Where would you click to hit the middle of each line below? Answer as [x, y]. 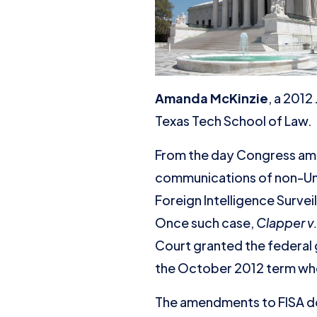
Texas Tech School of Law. [234, 121]
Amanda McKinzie [212, 98]
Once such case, [206, 223]
